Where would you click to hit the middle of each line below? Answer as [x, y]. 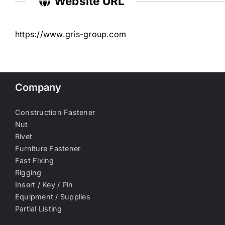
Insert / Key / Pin [44, 184]
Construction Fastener [55, 112]
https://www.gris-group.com [71, 34]
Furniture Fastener [48, 148]
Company [38, 87]
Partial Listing [39, 208]
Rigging [28, 172]
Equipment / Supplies [53, 196]
